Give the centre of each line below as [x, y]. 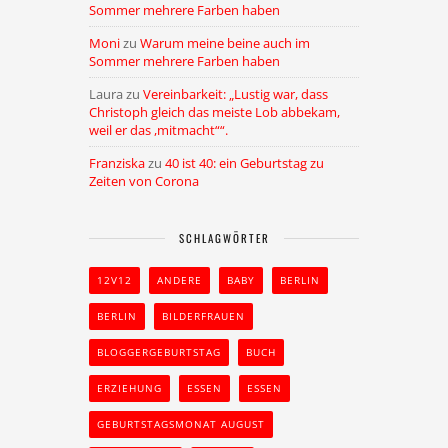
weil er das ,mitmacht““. [158, 130]
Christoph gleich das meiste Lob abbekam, [214, 112]
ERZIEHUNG [129, 388]
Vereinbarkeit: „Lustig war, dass [235, 94]
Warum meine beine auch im [225, 43]
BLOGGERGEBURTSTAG [159, 352]
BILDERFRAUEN [203, 316]
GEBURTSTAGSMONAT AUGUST [181, 424]
